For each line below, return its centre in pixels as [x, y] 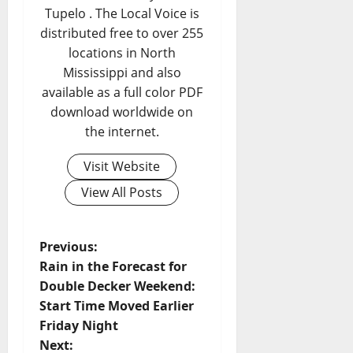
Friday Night [79, 326]
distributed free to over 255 [122, 33]
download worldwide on [122, 112]
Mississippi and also [122, 73]
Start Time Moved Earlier [117, 306]
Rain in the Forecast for [113, 267]
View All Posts [122, 193]
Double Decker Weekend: [117, 286]
